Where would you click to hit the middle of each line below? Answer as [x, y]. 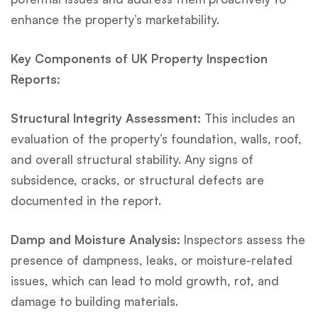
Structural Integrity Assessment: [106, 118]
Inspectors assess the [243, 239]
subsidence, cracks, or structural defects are [137, 180]
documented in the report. [86, 200]
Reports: [35, 79]
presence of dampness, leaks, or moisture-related [152, 260]
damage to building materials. [94, 301]
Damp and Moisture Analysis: [95, 239]
